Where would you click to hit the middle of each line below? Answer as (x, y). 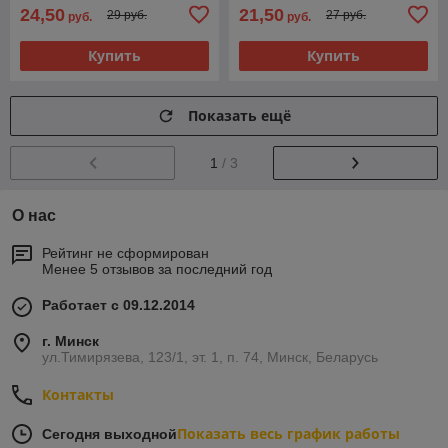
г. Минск (70, 340)
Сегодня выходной (109, 433)
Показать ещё (239, 116)
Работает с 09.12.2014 (118, 304)
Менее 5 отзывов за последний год (157, 268)
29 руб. (127, 15)
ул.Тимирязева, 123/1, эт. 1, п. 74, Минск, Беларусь (210, 356)
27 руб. (346, 15)
